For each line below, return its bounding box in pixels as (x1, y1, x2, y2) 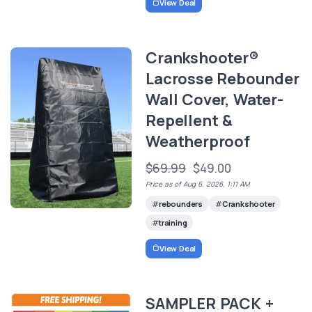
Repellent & (146, 110, 233, 132)
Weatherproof (146, 131, 250, 153)
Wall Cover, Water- (146, 89, 283, 111)
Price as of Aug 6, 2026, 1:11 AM (146, 179, 250, 189)
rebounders (158, 198, 203, 210)
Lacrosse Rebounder (146, 68, 299, 90)
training (158, 217, 187, 228)
